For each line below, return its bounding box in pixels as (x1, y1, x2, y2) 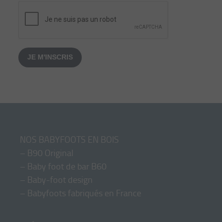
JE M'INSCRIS (27, 53, 73, 61)
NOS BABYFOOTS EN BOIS (20, 133, 119, 145)
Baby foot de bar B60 (27, 160, 107, 172)
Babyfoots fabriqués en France (27, 186, 141, 199)
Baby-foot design (27, 173, 93, 185)
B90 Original (27, 146, 73, 159)
